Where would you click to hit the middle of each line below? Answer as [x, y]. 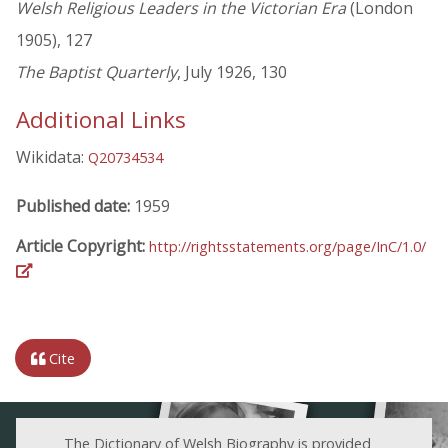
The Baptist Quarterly [96, 72]
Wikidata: [52, 157]
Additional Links [101, 120]
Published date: [75, 205]
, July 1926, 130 [232, 72]
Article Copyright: [82, 245]
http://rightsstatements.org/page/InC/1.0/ [287, 246]
